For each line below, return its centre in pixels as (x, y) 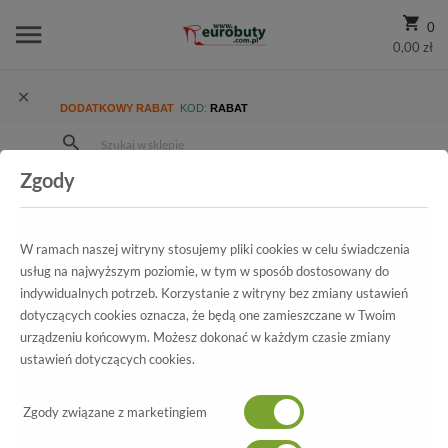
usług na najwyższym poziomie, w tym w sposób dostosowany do (204, 271)
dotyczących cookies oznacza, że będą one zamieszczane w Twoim (208, 315)
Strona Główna (121, 186)
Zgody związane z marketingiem (113, 412)
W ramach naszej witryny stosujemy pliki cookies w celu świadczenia (215, 249)
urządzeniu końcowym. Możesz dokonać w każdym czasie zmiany (205, 337)
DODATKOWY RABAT (118, 108)
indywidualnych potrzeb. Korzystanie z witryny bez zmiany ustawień (214, 293)
